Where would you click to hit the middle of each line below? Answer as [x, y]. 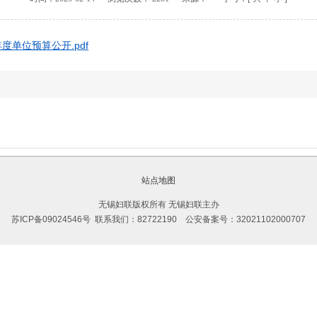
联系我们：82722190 [138, 219]
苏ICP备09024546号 [51, 219]
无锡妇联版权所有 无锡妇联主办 [158, 204]
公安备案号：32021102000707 [246, 219]
